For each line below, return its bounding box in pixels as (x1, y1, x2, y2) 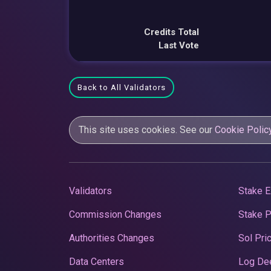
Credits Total (144, 26, 199, 38)
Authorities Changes (69, 232, 154, 244)
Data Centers (69, 255, 124, 267)
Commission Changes (69, 208, 162, 220)
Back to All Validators (77, 82, 166, 92)
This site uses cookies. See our (79, 123, 215, 135)
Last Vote (158, 39, 199, 51)
